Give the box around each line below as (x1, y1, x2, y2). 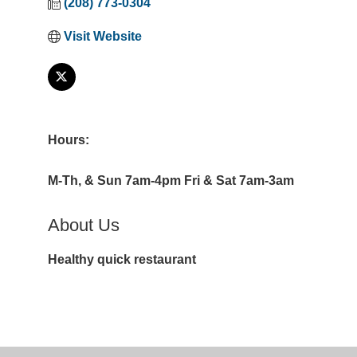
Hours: (47, 133, 89, 147)
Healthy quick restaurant (47, 253, 196, 266)
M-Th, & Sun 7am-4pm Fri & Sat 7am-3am (47, 174, 294, 187)
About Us (47, 215, 120, 235)
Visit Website (63, 29, 142, 43)
